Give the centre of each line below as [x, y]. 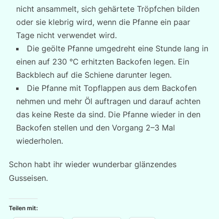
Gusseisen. [28, 178]
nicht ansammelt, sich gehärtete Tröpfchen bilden [108, 9]
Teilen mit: [23, 208]
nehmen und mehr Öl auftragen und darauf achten [108, 101]
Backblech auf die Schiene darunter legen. [94, 75]
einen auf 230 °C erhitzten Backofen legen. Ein [102, 62]
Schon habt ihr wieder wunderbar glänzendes [92, 164]
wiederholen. [39, 141]
